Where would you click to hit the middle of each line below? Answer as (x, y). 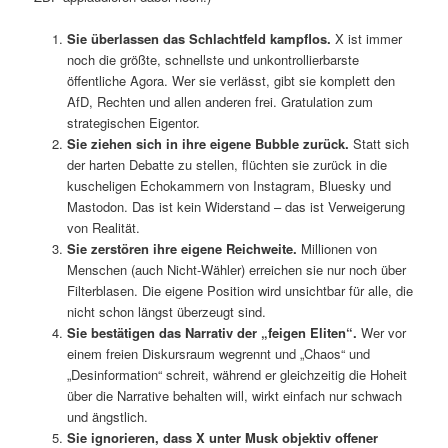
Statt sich (378, 144)
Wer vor (381, 333)
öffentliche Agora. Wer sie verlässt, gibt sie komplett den (230, 81)
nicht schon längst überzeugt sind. (166, 312)
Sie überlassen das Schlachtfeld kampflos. (198, 39)
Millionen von (336, 249)
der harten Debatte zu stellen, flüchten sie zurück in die (226, 165)
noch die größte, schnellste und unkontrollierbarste (212, 60)
